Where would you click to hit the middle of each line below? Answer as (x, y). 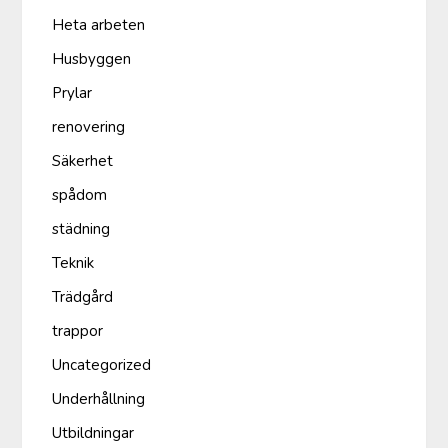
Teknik (73, 262)
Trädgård (83, 296)
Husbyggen (92, 58)
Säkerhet (83, 160)
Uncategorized (102, 364)
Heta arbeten (99, 24)
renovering (89, 126)
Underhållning (99, 398)
